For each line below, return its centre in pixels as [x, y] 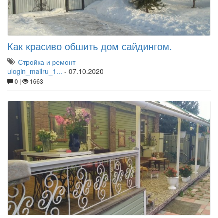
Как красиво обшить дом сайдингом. [90, 46]
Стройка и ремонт [47, 62]
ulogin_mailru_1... [35, 71]
